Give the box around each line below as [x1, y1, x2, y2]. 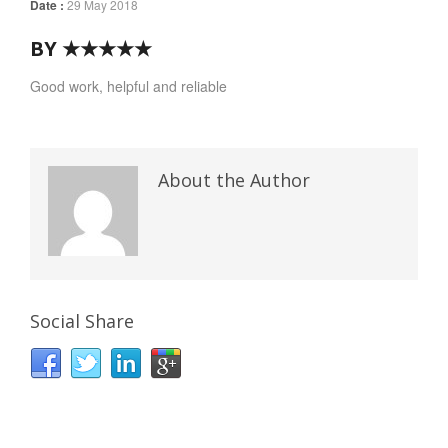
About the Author [158, 168, 310, 192]
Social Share [30, 309, 134, 333]
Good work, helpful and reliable [30, 76, 227, 96]
